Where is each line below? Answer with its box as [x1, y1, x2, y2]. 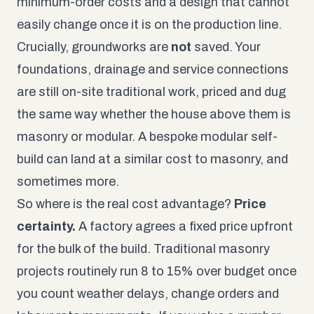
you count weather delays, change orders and [17, 286, 279, 301]
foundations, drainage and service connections [17, 62, 289, 76]
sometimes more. [17, 174, 119, 189]
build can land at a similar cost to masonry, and [17, 151, 288, 166]
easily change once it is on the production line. [17, 17, 282, 32]
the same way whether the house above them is [17, 107, 291, 121]
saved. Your [191, 39, 261, 54]
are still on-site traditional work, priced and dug [17, 84, 286, 99]
